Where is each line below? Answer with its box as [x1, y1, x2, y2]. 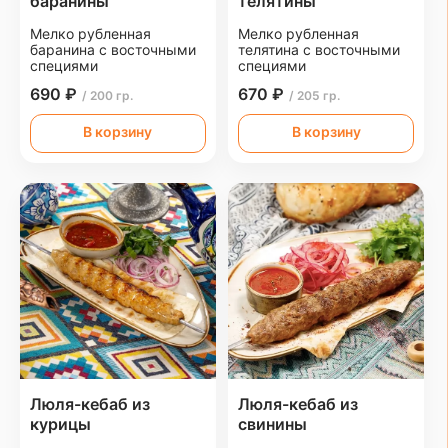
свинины [238, 414, 308, 435]
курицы [30, 414, 91, 435]
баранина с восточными [30, 41, 196, 59]
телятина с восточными [238, 41, 401, 59]
